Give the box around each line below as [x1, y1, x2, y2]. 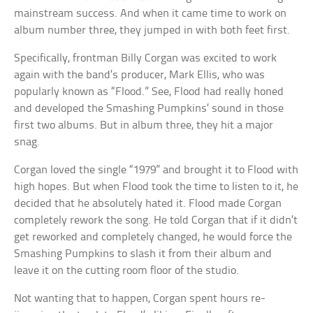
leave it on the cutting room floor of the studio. [14, 264, 240, 277]
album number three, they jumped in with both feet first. [14, 24, 291, 36]
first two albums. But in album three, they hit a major [14, 119, 274, 131]
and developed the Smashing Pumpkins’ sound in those [14, 102, 284, 115]
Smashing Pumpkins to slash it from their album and [14, 247, 272, 260]
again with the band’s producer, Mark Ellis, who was [14, 68, 265, 81]
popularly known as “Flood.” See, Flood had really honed [14, 85, 284, 98]
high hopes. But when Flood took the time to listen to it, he [14, 180, 299, 193]
